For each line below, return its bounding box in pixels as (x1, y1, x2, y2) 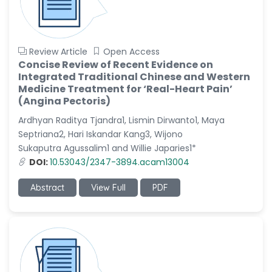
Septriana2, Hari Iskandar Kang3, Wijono (18, 128, 183, 140)
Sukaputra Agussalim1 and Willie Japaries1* (18, 142, 196, 154)
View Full (91, 182, 126, 193)
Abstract (30, 182, 64, 193)
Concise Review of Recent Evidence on (18, 58, 213, 72)
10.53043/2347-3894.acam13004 (50, 156, 189, 168)
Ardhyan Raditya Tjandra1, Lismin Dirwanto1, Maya (18, 114, 225, 126)
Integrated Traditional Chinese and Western (18, 70, 250, 84)
